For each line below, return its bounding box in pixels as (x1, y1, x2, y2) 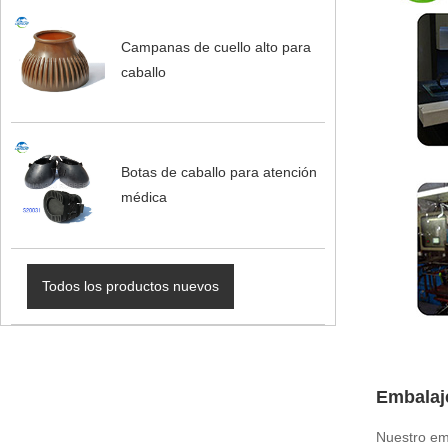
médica (120, 189, 167, 206)
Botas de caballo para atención (120, 164, 317, 181)
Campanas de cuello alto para (120, 39, 311, 56)
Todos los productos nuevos (41, 277, 219, 294)
